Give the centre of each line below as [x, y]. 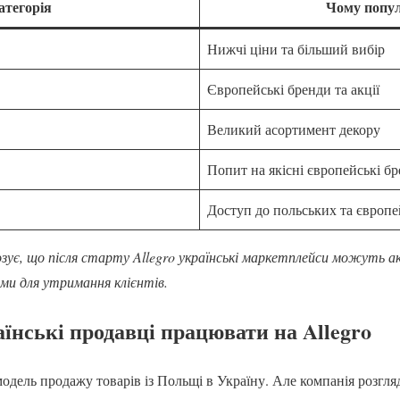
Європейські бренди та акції [293, 89]
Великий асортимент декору [294, 129]
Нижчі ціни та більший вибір [296, 49]
